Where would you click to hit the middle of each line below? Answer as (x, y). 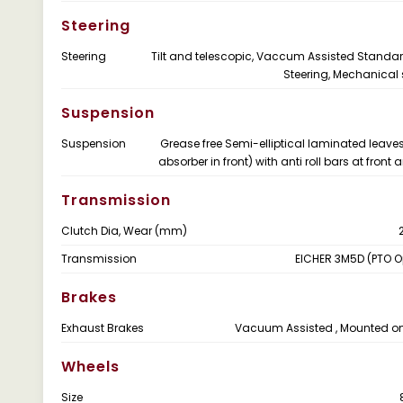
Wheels (90, 367)
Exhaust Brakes (103, 328)
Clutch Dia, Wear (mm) (124, 231)
